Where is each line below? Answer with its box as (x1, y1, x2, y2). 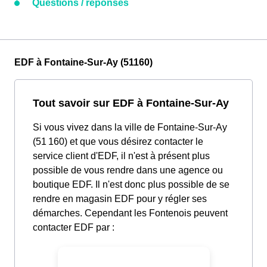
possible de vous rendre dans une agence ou (33, 165, 223, 176)
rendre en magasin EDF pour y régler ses (33, 194, 207, 204)
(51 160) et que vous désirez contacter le (33, 136, 203, 147)
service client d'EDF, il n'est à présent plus (33, 151, 210, 162)
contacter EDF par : (33, 222, 114, 233)
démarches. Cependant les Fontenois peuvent (33, 208, 228, 219)
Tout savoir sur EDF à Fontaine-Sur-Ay (33, 97, 229, 110)
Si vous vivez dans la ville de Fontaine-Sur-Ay (33, 122, 227, 133)
